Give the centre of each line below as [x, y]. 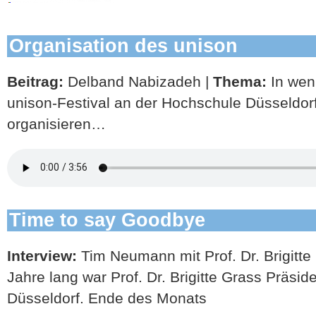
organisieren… [56, 123]
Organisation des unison [124, 45]
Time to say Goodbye [108, 220]
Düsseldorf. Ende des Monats [107, 298]
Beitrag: [35, 81]
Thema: [242, 81]
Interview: [44, 255]
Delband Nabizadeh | [138, 81]
